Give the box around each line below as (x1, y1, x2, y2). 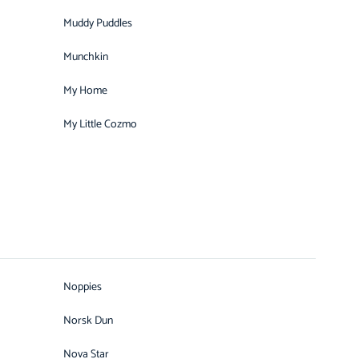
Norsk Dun (63, 312, 113, 330)
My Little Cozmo (63, 115, 137, 134)
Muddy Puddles (63, 14, 132, 33)
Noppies (63, 278, 102, 296)
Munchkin (63, 48, 108, 67)
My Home (63, 82, 107, 100)
